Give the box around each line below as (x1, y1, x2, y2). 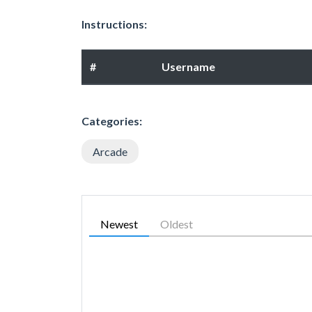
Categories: (81, 114, 142, 127)
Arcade (93, 144, 127, 158)
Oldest (160, 217, 193, 231)
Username (162, 59, 215, 73)
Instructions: (81, 17, 147, 31)
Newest (100, 217, 138, 231)
